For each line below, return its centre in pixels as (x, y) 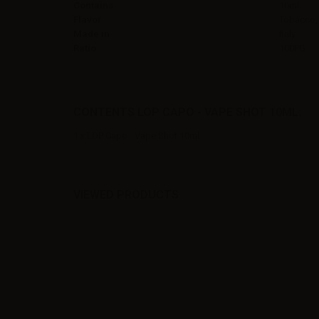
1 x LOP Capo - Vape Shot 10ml (136, 135)
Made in (91, 33)
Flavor (88, 19)
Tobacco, (298, 19)
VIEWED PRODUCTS (126, 194)
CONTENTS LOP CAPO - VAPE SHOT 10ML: (187, 112)
